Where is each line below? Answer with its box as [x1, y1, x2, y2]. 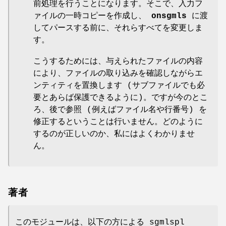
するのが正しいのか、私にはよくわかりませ [33, 130, 195, 139]
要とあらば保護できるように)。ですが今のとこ [33, 93, 208, 103]
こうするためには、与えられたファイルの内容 [33, 57, 203, 67]
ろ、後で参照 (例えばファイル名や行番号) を [33, 105, 207, 115]
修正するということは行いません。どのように [33, 118, 203, 127]
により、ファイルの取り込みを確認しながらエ [33, 69, 203, 79]
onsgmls [151, 12, 187, 21]
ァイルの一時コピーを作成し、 [33, 12, 151, 21]
